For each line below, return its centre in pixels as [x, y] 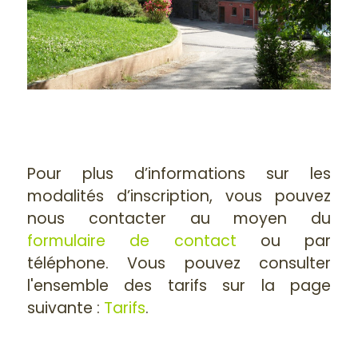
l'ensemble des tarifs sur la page [179, 286]
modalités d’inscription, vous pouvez [179, 197]
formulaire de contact [132, 241]
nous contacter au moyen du [179, 219]
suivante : [66, 308]
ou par [283, 241]
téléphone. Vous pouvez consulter [179, 264]
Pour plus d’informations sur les [179, 174]
